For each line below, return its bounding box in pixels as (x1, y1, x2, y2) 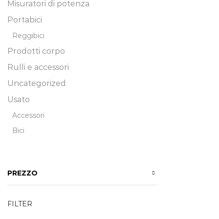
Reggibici (12, 31, 44, 40)
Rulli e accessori (7, 62, 69, 72)
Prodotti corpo (7, 46, 65, 56)
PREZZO (7, 168, 38, 177)
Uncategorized (7, 78, 66, 88)
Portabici (7, 15, 42, 24)
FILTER (7, 199, 32, 208)
